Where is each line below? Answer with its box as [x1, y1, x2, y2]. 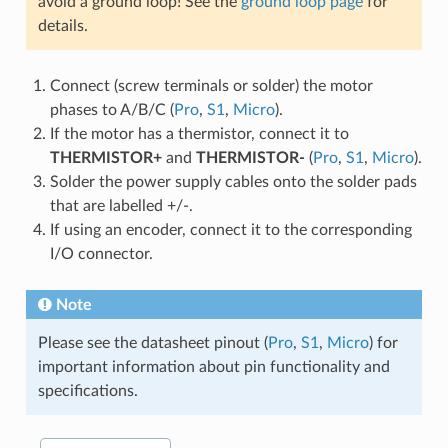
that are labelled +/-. [49, 198, 193, 215]
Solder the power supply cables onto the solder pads [49, 174, 417, 191]
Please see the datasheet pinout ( [37, 335, 268, 352]
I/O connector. [49, 246, 153, 263]
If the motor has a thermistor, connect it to [49, 126, 349, 143]
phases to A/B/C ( [49, 102, 174, 119]
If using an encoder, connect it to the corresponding [49, 222, 412, 239]
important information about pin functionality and [37, 359, 390, 376]
